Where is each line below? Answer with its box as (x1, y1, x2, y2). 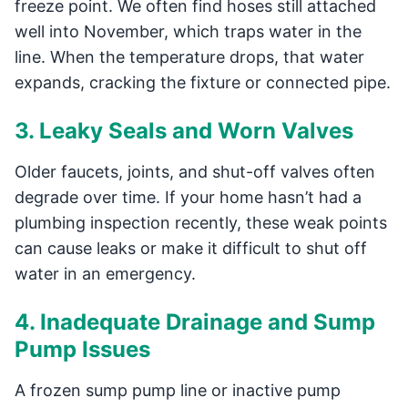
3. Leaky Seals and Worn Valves (15, 117, 353, 144)
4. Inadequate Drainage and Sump (15, 309, 375, 335)
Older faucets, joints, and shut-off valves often (15, 162, 375, 181)
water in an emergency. (15, 264, 196, 283)
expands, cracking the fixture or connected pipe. (15, 73, 391, 92)
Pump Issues (15, 336, 150, 362)
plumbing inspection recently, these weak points (15, 213, 387, 232)
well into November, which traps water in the (15, 22, 362, 41)
